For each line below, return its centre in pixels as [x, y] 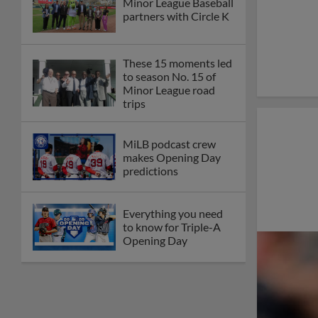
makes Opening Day [172, 157]
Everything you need [173, 214]
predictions [150, 170]
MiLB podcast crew [169, 143]
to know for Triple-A [172, 227]
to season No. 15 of [169, 77]
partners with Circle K [176, 16]
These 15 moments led [177, 63]
